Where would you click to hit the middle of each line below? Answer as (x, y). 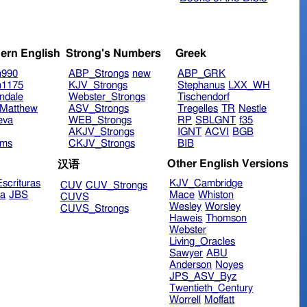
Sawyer (186, 254)
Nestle (253, 109)
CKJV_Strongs (101, 144)
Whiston (216, 195)
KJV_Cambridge (206, 184)
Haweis (186, 219)
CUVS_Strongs (94, 209)
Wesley (186, 207)
